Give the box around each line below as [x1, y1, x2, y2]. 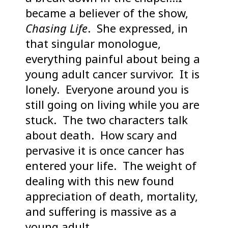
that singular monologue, [25, 36, 161, 51]
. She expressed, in [88, 20, 188, 36]
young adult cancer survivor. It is [25, 66, 199, 82]
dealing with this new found [25, 173, 174, 189]
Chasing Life [25, 20, 88, 36]
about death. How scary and [25, 127, 177, 143]
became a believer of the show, [25, 5, 188, 21]
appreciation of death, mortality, [25, 188, 198, 204]
